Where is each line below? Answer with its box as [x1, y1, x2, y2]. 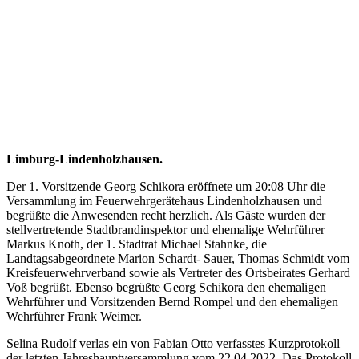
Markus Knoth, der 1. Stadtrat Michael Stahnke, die [6, 236, 267, 251]
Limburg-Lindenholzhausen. [6, 151, 163, 166]
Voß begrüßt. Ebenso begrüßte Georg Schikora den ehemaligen [6, 280, 326, 294]
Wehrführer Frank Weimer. [6, 309, 142, 323]
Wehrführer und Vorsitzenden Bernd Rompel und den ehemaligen [6, 294, 338, 309]
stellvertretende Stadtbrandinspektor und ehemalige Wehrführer [6, 222, 325, 236]
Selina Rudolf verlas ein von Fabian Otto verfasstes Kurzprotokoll [6, 336, 340, 350]
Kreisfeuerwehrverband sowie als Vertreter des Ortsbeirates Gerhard [6, 265, 350, 280]
